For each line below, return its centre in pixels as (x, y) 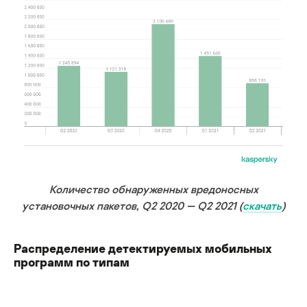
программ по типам (72, 261)
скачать (262, 205)
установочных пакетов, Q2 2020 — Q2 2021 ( (132, 205)
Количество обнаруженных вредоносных (153, 189)
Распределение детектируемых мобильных (143, 248)
